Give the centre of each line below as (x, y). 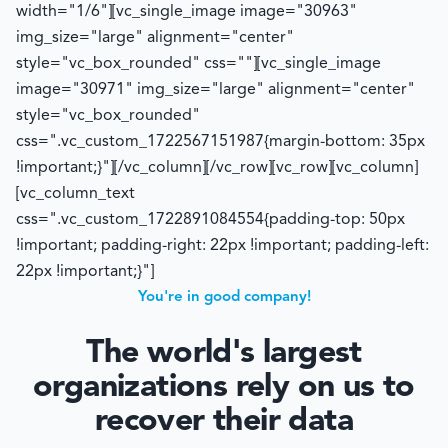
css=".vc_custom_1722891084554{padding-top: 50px (210, 219)
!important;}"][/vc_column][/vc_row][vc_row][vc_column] (217, 167)
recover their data (224, 421)
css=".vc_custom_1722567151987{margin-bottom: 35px (220, 141)
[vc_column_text (75, 193)
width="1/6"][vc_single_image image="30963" (186, 11)
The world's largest (224, 353)
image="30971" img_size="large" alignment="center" (215, 89)
